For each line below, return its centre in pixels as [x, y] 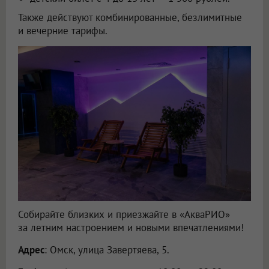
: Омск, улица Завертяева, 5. [107, 249]
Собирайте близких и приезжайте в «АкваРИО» [124, 214]
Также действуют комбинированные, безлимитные [130, 17]
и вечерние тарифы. [63, 30]
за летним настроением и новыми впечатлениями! [131, 227]
